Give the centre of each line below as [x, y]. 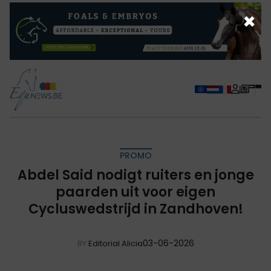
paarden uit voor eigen [135, 192]
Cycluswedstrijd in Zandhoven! [135, 209]
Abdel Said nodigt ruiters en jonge [135, 175]
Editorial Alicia [115, 243]
